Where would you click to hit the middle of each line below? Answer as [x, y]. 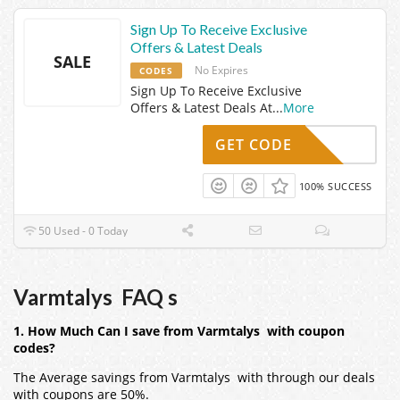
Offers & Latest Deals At [201, 107]
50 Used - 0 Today [82, 231]
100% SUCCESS [335, 186]
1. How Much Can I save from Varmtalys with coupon [179, 332]
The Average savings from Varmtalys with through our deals [194, 377]
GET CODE [254, 144]
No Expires [221, 70]
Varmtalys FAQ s [96, 297]
